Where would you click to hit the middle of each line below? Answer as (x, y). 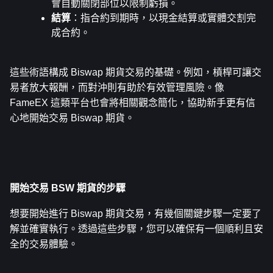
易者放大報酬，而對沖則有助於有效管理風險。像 (117, 88)
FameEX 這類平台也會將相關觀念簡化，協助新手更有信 (133, 103)
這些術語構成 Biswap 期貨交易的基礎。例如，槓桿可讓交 (136, 73)
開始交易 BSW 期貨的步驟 (68, 188)
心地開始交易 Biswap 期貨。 (72, 118)
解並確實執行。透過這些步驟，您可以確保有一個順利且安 (136, 229)
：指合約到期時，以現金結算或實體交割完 (163, 18)
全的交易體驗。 (44, 244)
